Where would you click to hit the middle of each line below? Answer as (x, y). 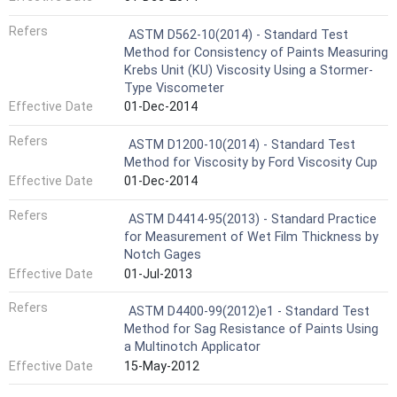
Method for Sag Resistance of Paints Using (251, 330)
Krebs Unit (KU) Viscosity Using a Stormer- (249, 70)
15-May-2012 (162, 366)
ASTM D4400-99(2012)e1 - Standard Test (249, 312)
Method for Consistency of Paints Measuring (256, 52)
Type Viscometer (174, 88)
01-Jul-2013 (158, 274)
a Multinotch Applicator (192, 347)
